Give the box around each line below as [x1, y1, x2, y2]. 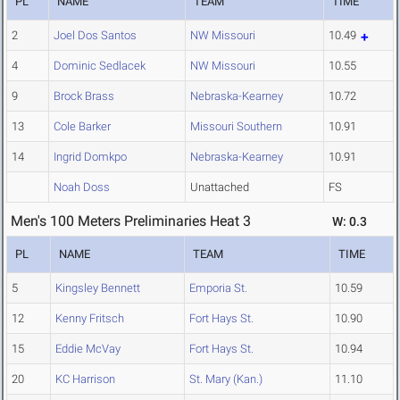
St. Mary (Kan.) [189, 372, 262, 387]
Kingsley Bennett [55, 281, 140, 296]
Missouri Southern [190, 120, 282, 134]
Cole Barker [54, 120, 111, 134]
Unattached [190, 180, 249, 195]
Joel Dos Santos [54, 29, 137, 43]
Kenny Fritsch [55, 312, 124, 326]
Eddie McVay [55, 342, 121, 356]
